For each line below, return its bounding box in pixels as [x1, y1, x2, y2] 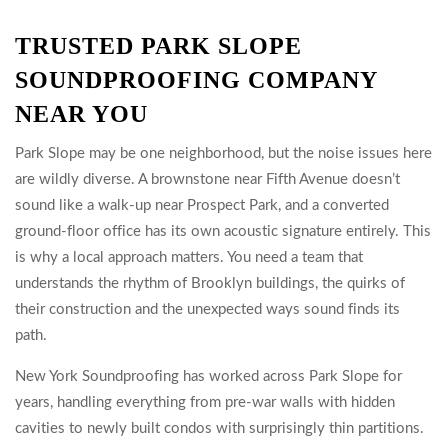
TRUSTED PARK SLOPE [15, 33, 302, 59]
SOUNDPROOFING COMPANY [15, 67, 377, 93]
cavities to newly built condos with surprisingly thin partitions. [15, 421, 424, 436]
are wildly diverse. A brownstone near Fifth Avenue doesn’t [15, 172, 400, 187]
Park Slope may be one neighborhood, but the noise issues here [15, 146, 432, 161]
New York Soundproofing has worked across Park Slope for [15, 369, 402, 384]
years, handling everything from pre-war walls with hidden [15, 395, 395, 410]
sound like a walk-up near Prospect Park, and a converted [15, 198, 389, 213]
